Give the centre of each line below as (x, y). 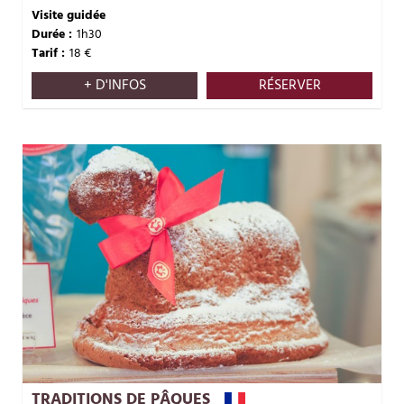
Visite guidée (69, 16)
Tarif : (48, 54)
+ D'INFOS (115, 86)
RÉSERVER (289, 86)
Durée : (52, 35)
